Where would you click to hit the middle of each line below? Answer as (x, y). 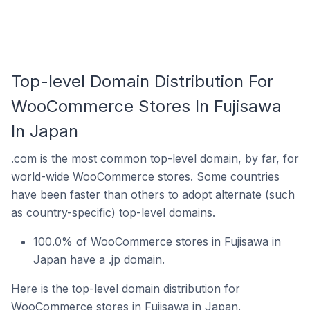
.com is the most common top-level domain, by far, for (155, 158)
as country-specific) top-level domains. (113, 212)
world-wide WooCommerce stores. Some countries (145, 176)
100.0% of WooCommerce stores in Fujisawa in (157, 241)
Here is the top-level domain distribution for (126, 289)
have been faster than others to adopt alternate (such (153, 194)
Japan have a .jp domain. (99, 259)
